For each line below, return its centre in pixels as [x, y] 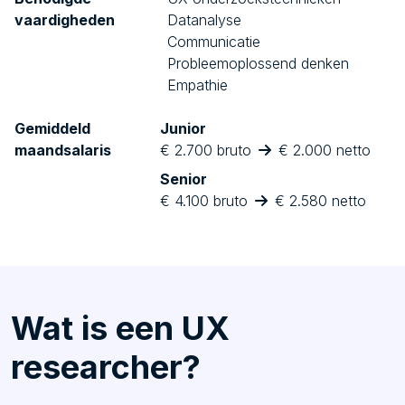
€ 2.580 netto [320, 200]
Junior [183, 128]
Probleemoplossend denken [258, 63]
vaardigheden [65, 19]
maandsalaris [63, 150]
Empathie [198, 85]
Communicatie [214, 41]
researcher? [106, 367]
